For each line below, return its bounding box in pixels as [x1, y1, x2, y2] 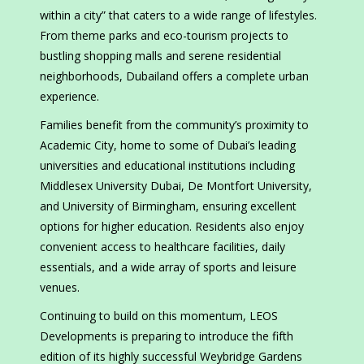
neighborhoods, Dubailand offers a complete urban [40, 68, 309, 84]
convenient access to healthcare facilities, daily [40, 239, 285, 255]
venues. [40, 279, 80, 296]
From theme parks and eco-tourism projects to [40, 28, 288, 44]
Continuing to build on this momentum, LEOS [40, 308, 278, 324]
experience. [40, 89, 99, 105]
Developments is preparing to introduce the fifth [40, 328, 293, 344]
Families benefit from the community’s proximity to [40, 117, 309, 133]
